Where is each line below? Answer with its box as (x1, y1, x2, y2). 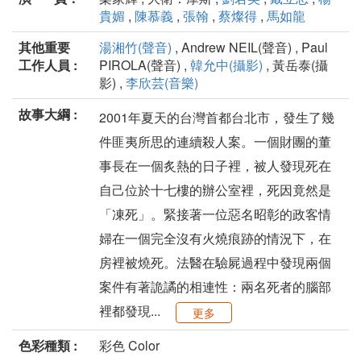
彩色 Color (99, 336, 160, 355)
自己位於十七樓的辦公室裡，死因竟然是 (99, 180, 331, 200)
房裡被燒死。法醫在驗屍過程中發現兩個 (99, 253, 331, 272)
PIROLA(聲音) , (99, 56, 190, 75)
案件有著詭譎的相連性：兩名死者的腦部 (99, 277, 331, 297)
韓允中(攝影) (190, 56, 263, 75)
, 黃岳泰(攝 (263, 56, 328, 75)
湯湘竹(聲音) (99, 38, 172, 57)
